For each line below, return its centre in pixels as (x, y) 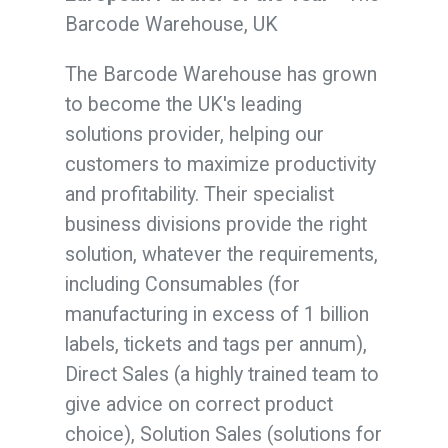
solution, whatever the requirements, (221, 254)
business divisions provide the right (215, 224)
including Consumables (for (182, 284)
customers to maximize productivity (220, 164)
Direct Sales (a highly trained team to (221, 374)
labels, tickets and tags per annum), (215, 344)
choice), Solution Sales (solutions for (223, 434)
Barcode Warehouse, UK (171, 24)
